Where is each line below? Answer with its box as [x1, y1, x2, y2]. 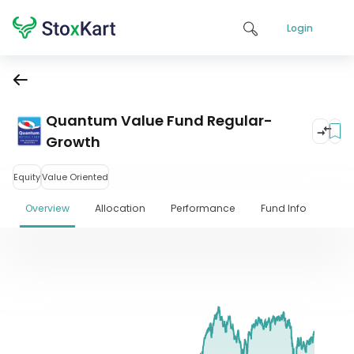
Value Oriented [42, 170, 108, 183]
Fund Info [261, 201, 307, 216]
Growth [46, 131, 100, 152]
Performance [171, 201, 235, 216]
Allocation [95, 201, 145, 216]
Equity [13, 170, 40, 183]
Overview [25, 201, 70, 216]
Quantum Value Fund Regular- [46, 110, 273, 130]
